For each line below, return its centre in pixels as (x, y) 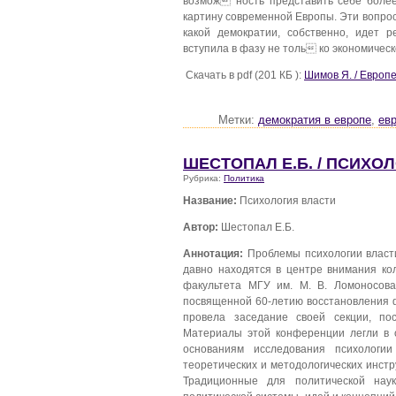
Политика (244, 178)
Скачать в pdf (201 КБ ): (244, 74)
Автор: (201, 227)
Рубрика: (203, 178)
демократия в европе (315, 120)
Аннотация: (213, 253)
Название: (210, 201)
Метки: (238, 120)
